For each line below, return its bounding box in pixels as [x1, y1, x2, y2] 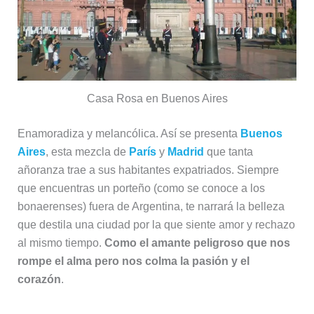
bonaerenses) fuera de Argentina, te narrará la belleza [17, 200, 285, 213]
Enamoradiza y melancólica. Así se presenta [17, 128, 240, 140]
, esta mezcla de [45, 146, 129, 158]
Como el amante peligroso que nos [104, 237, 290, 250]
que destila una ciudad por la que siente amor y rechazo [17, 219, 295, 231]
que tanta [203, 146, 253, 158]
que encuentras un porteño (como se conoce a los [17, 182, 265, 195]
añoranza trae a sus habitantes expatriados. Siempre [17, 164, 279, 177]
